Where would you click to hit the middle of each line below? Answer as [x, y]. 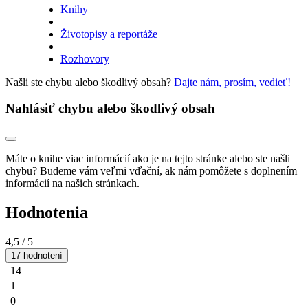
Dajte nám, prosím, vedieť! [232, 82]
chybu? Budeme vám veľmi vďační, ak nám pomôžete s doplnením [151, 171]
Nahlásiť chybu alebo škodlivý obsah [110, 109]
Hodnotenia [47, 212]
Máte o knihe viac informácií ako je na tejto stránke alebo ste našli [148, 158]
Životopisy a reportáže [109, 34]
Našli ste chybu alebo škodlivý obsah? [90, 82]
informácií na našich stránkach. [73, 183]
